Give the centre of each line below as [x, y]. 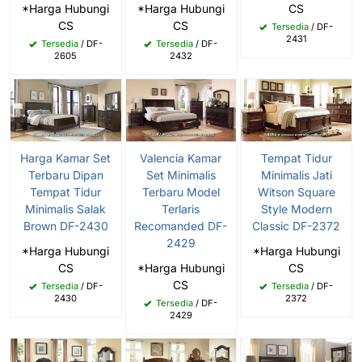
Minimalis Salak [66, 209]
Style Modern [296, 208]
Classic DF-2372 [297, 225]
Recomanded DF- [181, 226]
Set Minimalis [181, 175]
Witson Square [296, 192]
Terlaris [181, 209]
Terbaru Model [181, 192]
